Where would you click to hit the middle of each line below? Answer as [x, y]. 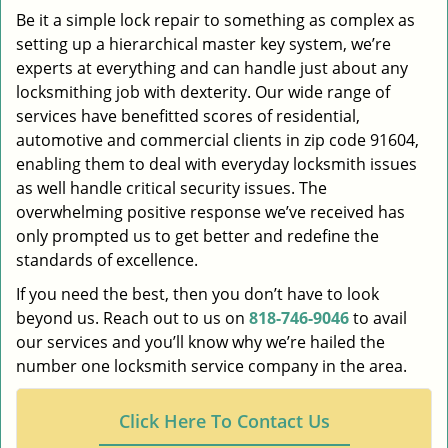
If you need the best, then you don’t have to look [197, 294]
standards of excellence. [107, 260]
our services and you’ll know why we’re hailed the [200, 342]
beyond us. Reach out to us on [132, 318]
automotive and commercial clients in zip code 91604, [217, 140]
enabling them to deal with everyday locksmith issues [216, 164]
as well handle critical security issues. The [171, 188]
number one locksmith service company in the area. [211, 366]
